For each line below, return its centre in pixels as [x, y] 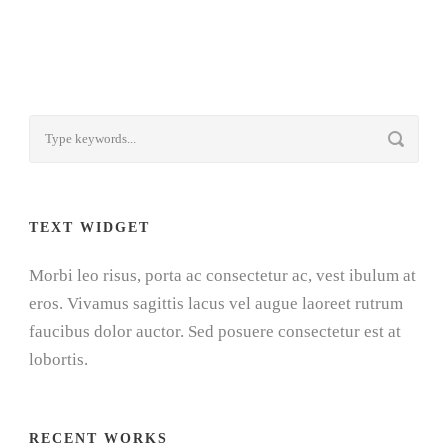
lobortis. [58, 360]
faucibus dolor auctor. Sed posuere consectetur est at [215, 332]
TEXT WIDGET [89, 228]
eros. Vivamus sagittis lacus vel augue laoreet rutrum [216, 304]
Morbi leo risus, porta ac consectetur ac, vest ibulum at [222, 276]
